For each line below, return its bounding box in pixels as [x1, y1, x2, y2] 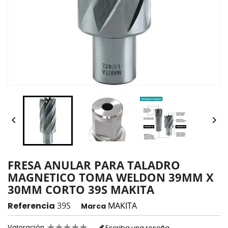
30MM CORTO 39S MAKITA [8, 182, 154, 197]
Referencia [8, 200, 55, 212]
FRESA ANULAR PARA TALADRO [8, 157, 180, 173]
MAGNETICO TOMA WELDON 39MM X [8, 169, 214, 185]
